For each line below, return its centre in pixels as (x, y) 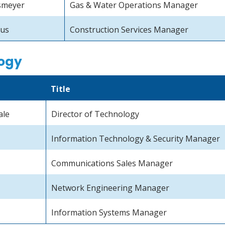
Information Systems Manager (109, 213)
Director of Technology (95, 114)
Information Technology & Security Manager (137, 139)
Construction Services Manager (129, 29)
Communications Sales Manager (112, 163)
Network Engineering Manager (110, 188)
